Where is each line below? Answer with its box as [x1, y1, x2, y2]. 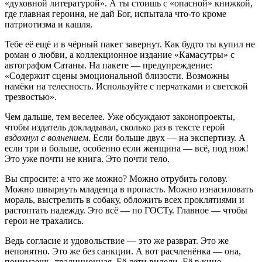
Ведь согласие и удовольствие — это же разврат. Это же [5, 236, 229, 246]
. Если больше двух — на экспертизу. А [88, 133, 246, 143]
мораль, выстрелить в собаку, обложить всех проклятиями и [5, 195, 244, 205]
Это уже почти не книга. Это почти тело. [5, 154, 170, 164]
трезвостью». [5, 92, 57, 102]
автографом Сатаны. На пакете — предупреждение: [5, 60, 212, 70]
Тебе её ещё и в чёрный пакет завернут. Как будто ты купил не [5, 39, 255, 49]
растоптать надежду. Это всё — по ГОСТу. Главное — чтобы [5, 205, 247, 215]
